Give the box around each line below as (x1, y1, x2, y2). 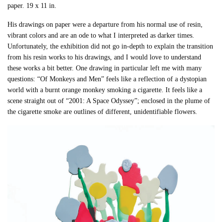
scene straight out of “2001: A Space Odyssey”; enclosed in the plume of (7, 97, 211, 105)
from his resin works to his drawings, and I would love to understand (7, 53, 202, 61)
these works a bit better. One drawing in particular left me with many (7, 64, 202, 72)
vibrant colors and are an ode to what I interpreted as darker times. (7, 31, 195, 39)
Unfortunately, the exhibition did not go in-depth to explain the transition (7, 42, 214, 50)
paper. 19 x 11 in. (7, 1, 57, 9)
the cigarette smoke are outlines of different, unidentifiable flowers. (7, 108, 198, 115)
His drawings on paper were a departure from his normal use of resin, (7, 20, 203, 28)
